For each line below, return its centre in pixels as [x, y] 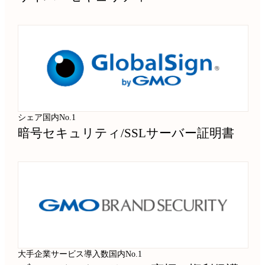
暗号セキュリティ [70, 133]
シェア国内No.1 [47, 117]
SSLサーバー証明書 [180, 133]
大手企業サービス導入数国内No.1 [80, 254]
